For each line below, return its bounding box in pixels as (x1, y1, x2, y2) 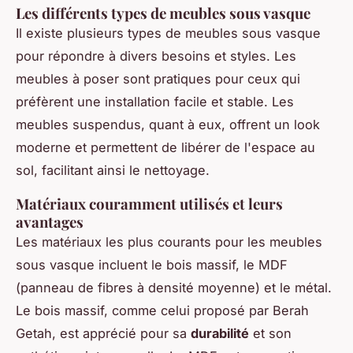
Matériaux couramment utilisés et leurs (16, 193, 283, 214)
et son (249, 325, 292, 341)
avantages (16, 211, 84, 232)
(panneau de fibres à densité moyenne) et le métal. (16, 279, 332, 295)
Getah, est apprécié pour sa (16, 325, 191, 341)
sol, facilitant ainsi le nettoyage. (16, 162, 210, 178)
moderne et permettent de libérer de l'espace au (16, 139, 315, 155)
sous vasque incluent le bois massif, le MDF (16, 256, 288, 273)
